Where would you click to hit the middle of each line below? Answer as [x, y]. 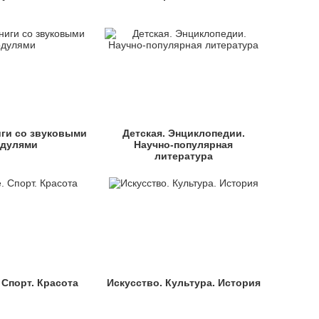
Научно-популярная [184, 145]
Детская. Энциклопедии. [183, 133]
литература [183, 156]
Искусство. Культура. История [183, 283]
